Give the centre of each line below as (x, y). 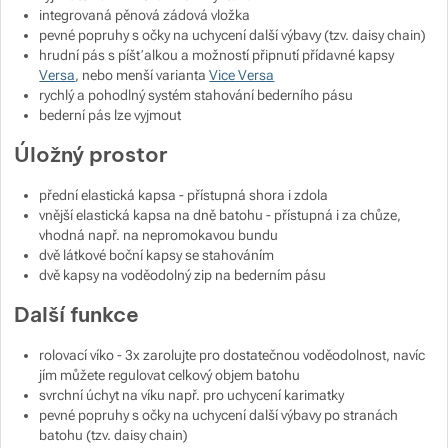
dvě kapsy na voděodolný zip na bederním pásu (183, 274)
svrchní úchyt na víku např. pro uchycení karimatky (192, 394)
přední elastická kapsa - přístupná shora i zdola (184, 194)
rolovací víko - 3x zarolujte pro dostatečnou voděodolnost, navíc (232, 354)
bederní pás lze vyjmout (110, 114)
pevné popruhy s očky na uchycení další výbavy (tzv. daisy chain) (233, 34)
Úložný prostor (91, 154)
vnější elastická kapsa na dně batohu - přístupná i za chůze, (220, 214)
